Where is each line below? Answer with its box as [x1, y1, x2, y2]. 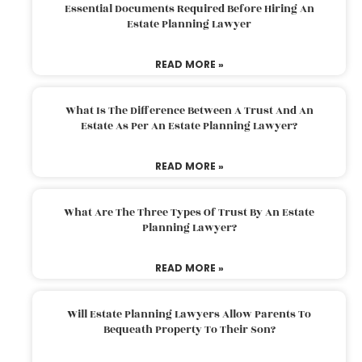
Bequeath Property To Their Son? [103, 321, 276, 338]
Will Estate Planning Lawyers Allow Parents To [67, 305, 311, 322]
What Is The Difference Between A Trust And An [65, 102, 314, 119]
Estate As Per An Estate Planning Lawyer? [81, 117, 297, 134]
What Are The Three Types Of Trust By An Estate [64, 204, 314, 221]
